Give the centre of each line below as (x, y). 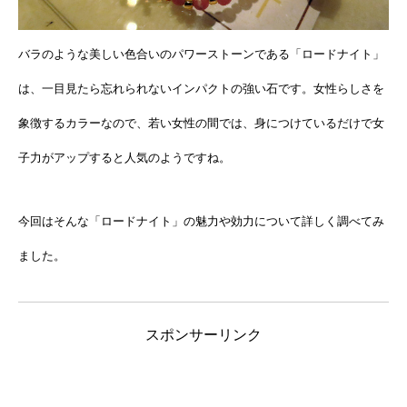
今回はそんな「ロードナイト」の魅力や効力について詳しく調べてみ (201, 221)
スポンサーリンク (203, 334)
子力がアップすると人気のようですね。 (124, 157)
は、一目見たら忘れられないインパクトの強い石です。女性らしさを (201, 88)
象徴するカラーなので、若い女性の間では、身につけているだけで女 (201, 123)
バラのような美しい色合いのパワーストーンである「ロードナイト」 (201, 54)
